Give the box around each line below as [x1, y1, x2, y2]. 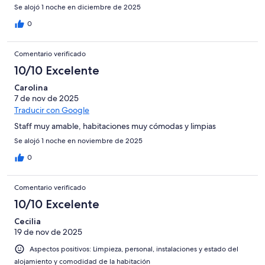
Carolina [14, 82, 48, 93]
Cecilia [14, 216, 41, 227]
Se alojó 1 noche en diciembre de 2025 [14, 2, 141, 12]
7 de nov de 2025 [14, 93, 79, 104]
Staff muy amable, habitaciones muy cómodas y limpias [14, 121, 216, 132]
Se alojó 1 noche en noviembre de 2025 [14, 136, 143, 146]
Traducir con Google [14, 105, 89, 116]
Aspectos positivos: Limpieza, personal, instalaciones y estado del [30, 244, 238, 254]
